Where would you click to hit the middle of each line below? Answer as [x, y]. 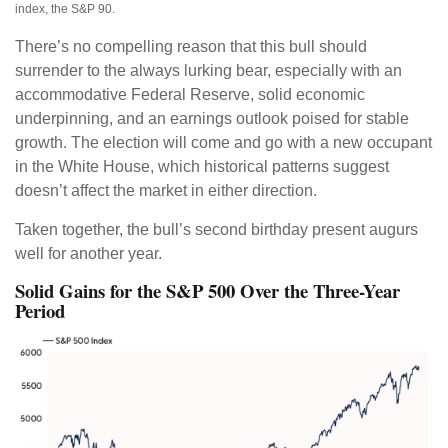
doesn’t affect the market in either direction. [166, 191]
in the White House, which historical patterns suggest [202, 167]
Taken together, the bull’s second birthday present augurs [216, 230]
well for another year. [88, 254]
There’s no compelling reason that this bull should [191, 47]
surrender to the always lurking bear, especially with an [208, 71]
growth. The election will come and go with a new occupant [223, 143]
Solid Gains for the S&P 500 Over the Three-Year [207, 291]
